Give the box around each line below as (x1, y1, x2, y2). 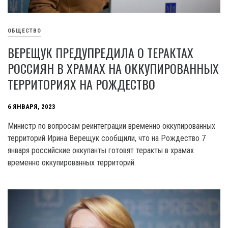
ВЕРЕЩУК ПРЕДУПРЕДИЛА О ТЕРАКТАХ (8, 43, 193, 62)
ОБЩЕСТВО (8, 27, 41, 34)
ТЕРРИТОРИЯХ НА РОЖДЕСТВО (8, 74, 155, 93)
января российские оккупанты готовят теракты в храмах (8, 145, 194, 155)
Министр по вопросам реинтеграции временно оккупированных (8, 121, 215, 131)
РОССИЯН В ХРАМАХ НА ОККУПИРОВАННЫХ (8, 59, 219, 77)
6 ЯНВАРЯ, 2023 (8, 102, 55, 110)
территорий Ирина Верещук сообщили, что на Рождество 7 (8, 133, 206, 143)
